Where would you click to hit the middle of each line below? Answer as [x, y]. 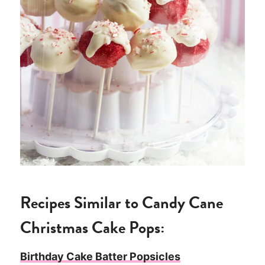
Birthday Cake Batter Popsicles [100, 257]
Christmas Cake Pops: [93, 228]
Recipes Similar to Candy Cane [122, 203]
